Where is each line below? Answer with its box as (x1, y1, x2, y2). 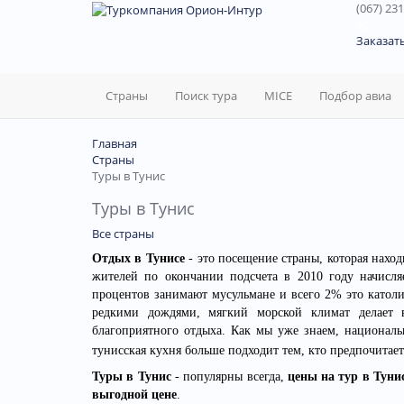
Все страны (92, 225, 154, 242)
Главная (92, 135, 137, 151)
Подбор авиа (319, 87, 391, 104)
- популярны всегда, (170, 370, 288, 383)
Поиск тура (175, 87, 237, 104)
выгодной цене (92, 388, 177, 401)
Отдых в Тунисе (92, 252, 189, 265)
